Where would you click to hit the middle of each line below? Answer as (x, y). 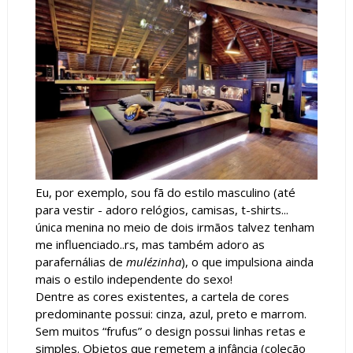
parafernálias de (80, 261)
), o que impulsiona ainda (247, 261)
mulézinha (153, 261)
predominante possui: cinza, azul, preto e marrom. (171, 313)
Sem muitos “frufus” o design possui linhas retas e (170, 331)
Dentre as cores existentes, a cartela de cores (162, 296)
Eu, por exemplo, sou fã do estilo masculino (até (165, 192)
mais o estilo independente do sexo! (134, 279)
